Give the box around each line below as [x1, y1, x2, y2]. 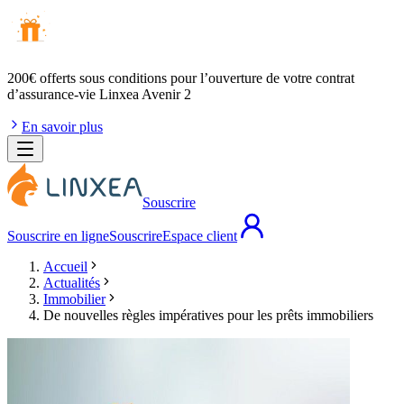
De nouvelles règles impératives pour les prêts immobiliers [43, 308, 373, 323]
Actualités [43, 275, 100, 290]
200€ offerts [7, 70, 76, 86]
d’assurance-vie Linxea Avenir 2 [7, 87, 191, 102]
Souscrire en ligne [7, 228, 109, 243]
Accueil [43, 259, 87, 274]
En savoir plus [22, 119, 103, 134]
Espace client [162, 228, 237, 243]
